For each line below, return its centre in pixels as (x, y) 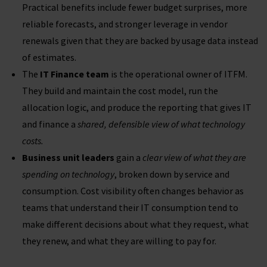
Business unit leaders (68, 158)
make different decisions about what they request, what (136, 224)
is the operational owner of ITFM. (178, 74)
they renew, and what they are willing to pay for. (120, 241)
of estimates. (50, 58)
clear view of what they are (194, 158)
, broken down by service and (172, 174)
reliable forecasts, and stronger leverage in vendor (125, 24)
